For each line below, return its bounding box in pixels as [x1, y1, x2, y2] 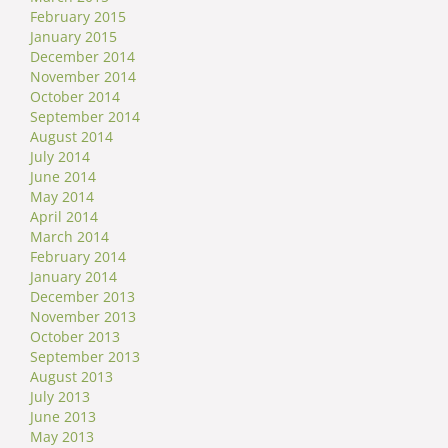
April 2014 [30, 206, 98, 226]
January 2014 [30, 266, 117, 286]
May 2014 [30, 186, 94, 206]
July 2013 [30, 386, 90, 406]
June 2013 [30, 406, 96, 426]
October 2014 [30, 86, 120, 106]
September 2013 [30, 346, 140, 366]
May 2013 [30, 426, 94, 446]
